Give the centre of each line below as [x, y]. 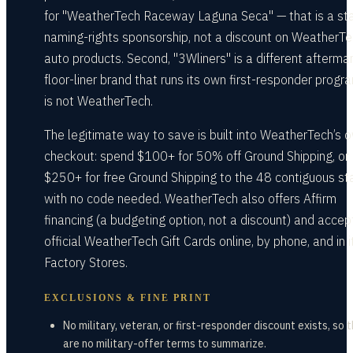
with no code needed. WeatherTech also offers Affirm [190, 199]
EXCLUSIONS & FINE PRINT [128, 298]
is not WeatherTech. [98, 101]
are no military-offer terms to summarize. [165, 344]
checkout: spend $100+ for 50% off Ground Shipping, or [197, 156]
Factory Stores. [86, 262]
